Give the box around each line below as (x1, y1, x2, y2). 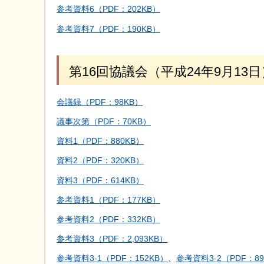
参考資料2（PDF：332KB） (57, 214, 160, 224)
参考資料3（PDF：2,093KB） (57, 234, 167, 244)
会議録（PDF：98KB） (57, 97, 143, 107)
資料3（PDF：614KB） (57, 175, 144, 185)
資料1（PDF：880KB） (57, 136, 144, 146)
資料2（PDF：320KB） (57, 156, 144, 166)
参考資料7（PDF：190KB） (57, 24, 160, 34)
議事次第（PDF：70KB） (57, 117, 151, 127)
